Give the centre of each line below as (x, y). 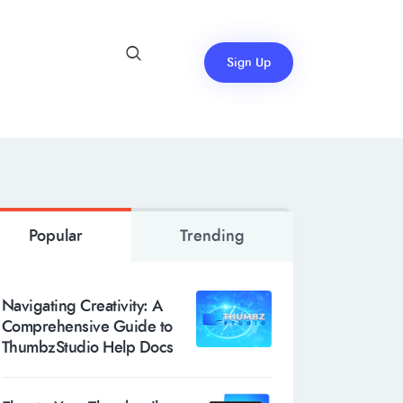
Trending (213, 237)
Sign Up (248, 63)
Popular (56, 237)
